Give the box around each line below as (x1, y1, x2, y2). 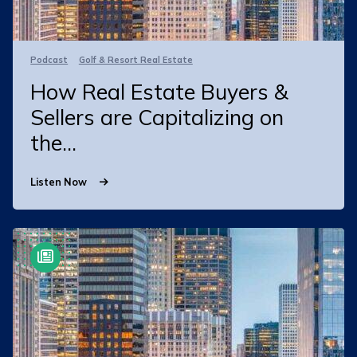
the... (30, 128, 77, 156)
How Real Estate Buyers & (30, 77, 289, 105)
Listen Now (30, 175, 90, 188)
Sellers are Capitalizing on (30, 103, 284, 131)
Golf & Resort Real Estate (78, 53, 193, 65)
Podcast (30, 53, 69, 65)
